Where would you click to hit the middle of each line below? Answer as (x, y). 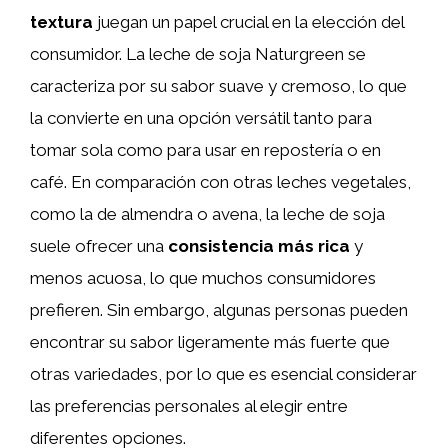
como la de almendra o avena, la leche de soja (207, 213)
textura (61, 21)
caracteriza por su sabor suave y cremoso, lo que (218, 85)
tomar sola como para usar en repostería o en (205, 149)
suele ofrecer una (99, 245)
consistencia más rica (259, 245)
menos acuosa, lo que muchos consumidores (203, 277)
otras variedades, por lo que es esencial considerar (223, 373)
